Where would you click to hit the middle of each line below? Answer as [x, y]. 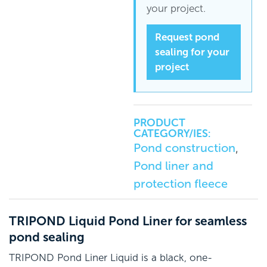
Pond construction [184, 148]
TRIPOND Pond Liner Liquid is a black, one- [111, 258]
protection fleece [181, 184]
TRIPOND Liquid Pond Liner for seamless [128, 221]
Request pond [187, 38]
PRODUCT [159, 123]
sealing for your [192, 52]
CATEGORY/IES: [172, 133]
